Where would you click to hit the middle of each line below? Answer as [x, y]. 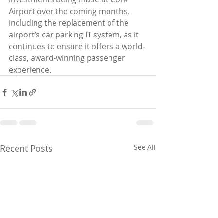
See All [145, 147]
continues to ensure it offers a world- [77, 46]
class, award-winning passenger [68, 58]
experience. [30, 70]
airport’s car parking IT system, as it [75, 35]
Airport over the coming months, [70, 11]
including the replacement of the [70, 23]
